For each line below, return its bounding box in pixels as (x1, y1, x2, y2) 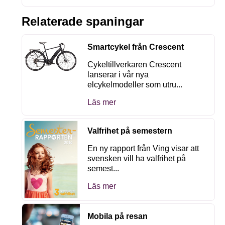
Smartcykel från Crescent (87, 43, 184, 51)
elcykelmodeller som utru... (87, 80, 183, 89)
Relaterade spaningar (22, 15, 144, 28)
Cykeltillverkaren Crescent (87, 60, 182, 69)
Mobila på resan (87, 211, 148, 220)
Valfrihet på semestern (87, 127, 173, 135)
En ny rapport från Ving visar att (87, 144, 199, 153)
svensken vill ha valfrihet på (87, 154, 186, 163)
